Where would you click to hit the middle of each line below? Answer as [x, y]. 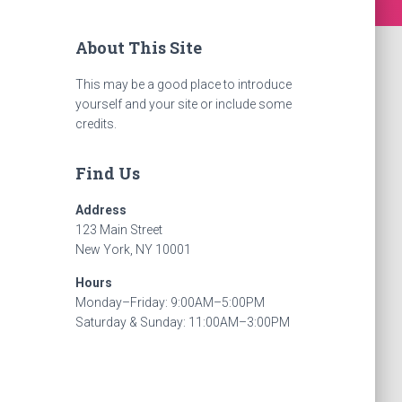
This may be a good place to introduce [183, 84]
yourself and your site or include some [183, 104]
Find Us [107, 173]
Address [100, 210]
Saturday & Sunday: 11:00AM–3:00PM [182, 322]
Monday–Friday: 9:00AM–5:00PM [170, 302]
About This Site [138, 48]
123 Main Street [118, 230]
